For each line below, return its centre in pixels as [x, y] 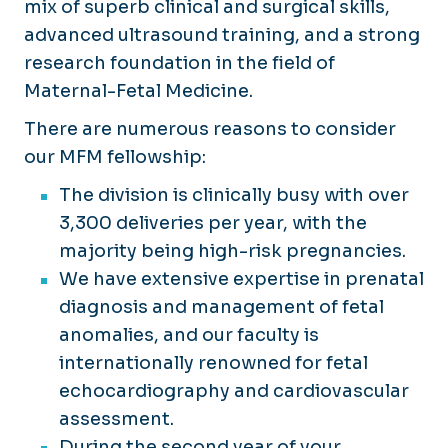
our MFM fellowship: [115, 156]
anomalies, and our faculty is [189, 334]
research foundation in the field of [179, 62]
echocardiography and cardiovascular [234, 390]
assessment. [116, 418]
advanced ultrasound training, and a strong [222, 34]
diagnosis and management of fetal [221, 306]
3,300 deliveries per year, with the [213, 222]
